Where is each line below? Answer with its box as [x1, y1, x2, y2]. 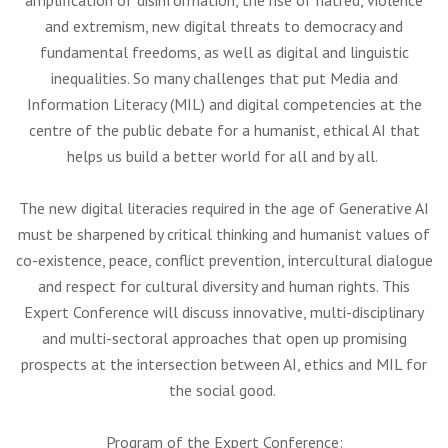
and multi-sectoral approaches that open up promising [41, 328, 407, 348]
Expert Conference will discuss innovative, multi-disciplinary [24, 302, 424, 322]
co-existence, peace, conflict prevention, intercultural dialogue [15, 250, 433, 270]
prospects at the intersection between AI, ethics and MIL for [21, 354, 427, 374]
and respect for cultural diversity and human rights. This [38, 276, 410, 296]
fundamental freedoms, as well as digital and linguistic [39, 42, 409, 62]
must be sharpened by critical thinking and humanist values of [18, 224, 430, 244]
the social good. [169, 380, 279, 400]
